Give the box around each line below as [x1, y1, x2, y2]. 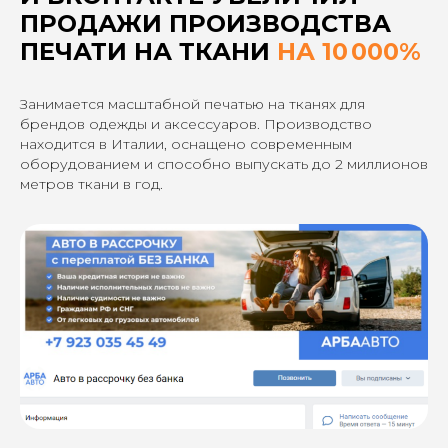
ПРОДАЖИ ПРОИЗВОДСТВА [20, 8, 391, 38]
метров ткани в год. [20, 174, 163, 193]
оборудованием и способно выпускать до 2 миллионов [20, 154, 428, 173]
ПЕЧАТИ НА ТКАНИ [20, 36, 277, 66]
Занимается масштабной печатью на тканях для [20, 94, 365, 113]
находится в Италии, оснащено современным [20, 134, 352, 153]
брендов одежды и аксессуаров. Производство [20, 114, 372, 133]
